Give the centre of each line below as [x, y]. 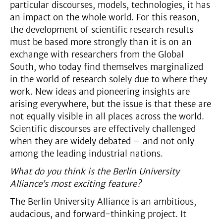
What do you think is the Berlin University [95, 171]
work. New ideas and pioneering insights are [100, 91]
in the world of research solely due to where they [109, 79]
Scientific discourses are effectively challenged [103, 129]
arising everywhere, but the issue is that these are [111, 104]
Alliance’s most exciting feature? [76, 184]
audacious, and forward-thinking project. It [98, 214]
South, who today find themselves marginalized [107, 67]
